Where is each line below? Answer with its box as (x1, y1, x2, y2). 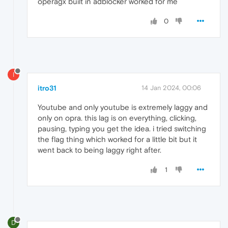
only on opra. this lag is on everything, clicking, (38, 113, 196, 122)
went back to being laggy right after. (38, 145, 161, 154)
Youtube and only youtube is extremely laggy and (38, 102, 208, 111)
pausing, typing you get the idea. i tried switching (38, 124, 206, 133)
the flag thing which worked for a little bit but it (38, 134, 197, 144)
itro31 (38, 83, 56, 92)
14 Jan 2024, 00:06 (141, 83, 201, 92)
